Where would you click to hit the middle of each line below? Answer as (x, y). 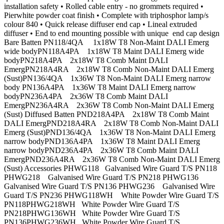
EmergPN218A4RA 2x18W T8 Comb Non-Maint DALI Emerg (109, 69)
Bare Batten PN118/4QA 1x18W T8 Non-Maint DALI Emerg (106, 42)
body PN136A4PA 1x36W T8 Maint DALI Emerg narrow (100, 87)
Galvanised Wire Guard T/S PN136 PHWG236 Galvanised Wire (109, 186)
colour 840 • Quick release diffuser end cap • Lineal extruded (100, 24)
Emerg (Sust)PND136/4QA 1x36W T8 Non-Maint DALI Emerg (110, 132)
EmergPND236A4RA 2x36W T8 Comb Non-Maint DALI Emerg (112, 159)
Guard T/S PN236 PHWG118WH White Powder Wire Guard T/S (111, 195)
